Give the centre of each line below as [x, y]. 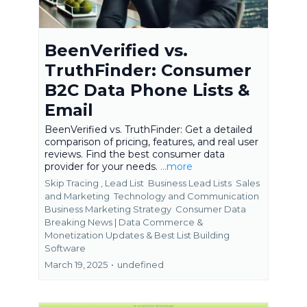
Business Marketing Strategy [109, 209]
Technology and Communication [186, 196]
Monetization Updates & [98, 235]
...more [176, 167]
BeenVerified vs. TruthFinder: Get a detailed [148, 130]
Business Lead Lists [191, 183]
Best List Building [192, 235]
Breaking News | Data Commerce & [124, 222]
